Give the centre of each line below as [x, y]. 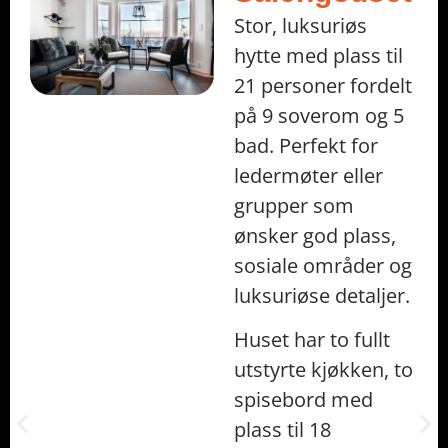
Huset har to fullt [312, 340]
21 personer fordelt [323, 85]
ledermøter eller [308, 175]
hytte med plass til [318, 55]
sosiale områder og [323, 265]
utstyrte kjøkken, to [323, 370]
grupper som [294, 205]
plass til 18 [282, 430]
